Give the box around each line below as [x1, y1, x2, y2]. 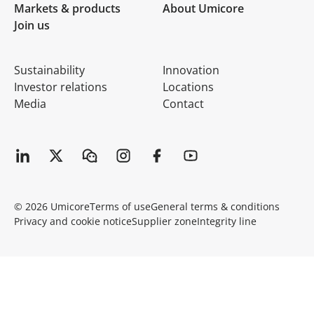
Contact [162, 96, 204, 112]
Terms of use [90, 200, 151, 214]
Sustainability [14, 62, 85, 78]
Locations [162, 79, 214, 95]
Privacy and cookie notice [14, 214, 132, 228]
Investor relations [14, 79, 107, 95]
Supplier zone [132, 214, 197, 228]
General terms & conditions [151, 200, 280, 214]
